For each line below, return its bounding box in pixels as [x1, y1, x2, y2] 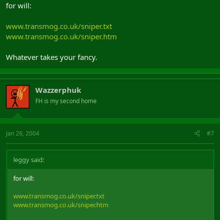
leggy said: [13, 155, 44, 164]
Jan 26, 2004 [6, 129, 39, 137]
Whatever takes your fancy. [6, 52, 97, 62]
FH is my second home [35, 97, 97, 105]
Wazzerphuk [35, 85, 81, 95]
